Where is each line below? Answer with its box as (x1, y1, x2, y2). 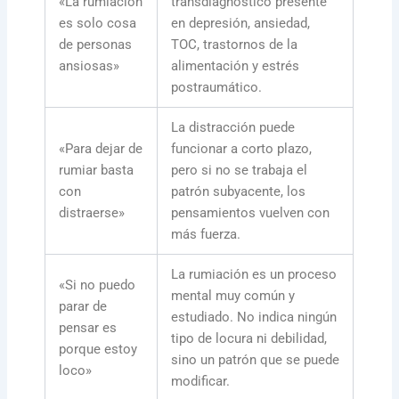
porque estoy (59, 341, 138, 358)
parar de (59, 298, 108, 315)
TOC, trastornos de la (171, 37, 298, 53)
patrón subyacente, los (171, 183, 306, 200)
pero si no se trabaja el (171, 162, 308, 179)
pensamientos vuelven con (171, 205, 330, 222)
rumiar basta (59, 162, 134, 179)
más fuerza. (171, 226, 241, 243)
